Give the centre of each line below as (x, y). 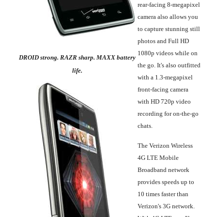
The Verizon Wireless (165, 145)
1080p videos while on (168, 53)
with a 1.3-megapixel (165, 77)
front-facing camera (163, 89)
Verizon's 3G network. (166, 206)
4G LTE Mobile (158, 157)
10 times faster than (163, 194)
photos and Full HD (163, 41)
